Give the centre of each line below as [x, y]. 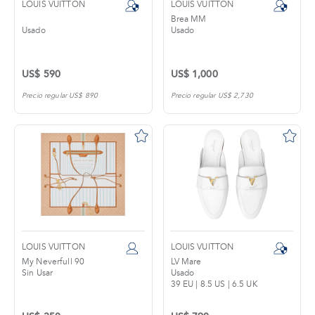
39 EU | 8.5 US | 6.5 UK [214, 284]
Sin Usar [38, 273]
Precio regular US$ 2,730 [212, 96]
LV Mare [186, 262]
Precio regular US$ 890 [60, 96]
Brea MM [188, 19]
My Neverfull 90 [53, 262]
